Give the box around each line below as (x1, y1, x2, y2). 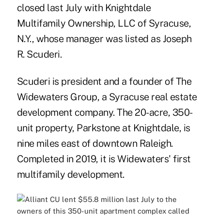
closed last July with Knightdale (16, 2, 151, 14)
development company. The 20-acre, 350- (16, 107, 193, 119)
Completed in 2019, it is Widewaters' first (16, 153, 191, 165)
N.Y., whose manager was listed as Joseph (16, 33, 192, 45)
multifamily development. (16, 169, 124, 181)
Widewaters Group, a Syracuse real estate (16, 91, 197, 103)
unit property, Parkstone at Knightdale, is (16, 122, 190, 134)
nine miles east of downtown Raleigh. (16, 138, 173, 150)
